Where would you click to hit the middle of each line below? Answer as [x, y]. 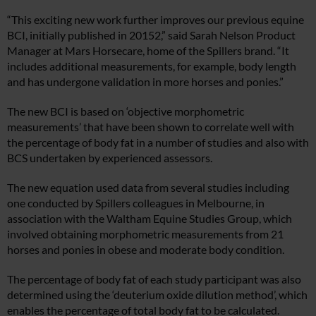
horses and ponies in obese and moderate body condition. [146, 249]
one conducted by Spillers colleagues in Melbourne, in [136, 202]
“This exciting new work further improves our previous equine [156, 19]
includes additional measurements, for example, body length [152, 66]
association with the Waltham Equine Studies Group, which [150, 218]
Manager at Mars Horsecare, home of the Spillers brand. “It [148, 50]
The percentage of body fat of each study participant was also [154, 279]
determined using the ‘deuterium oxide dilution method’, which [157, 294]
